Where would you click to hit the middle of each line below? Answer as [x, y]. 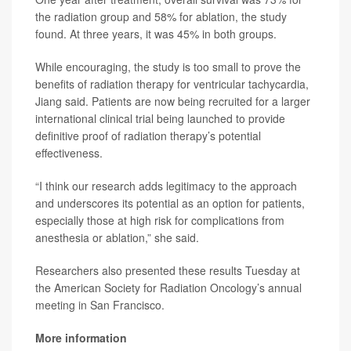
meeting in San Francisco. [100, 304]
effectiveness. [69, 152]
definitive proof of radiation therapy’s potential [148, 135]
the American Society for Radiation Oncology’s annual [168, 287]
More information [81, 337]
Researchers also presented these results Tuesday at [168, 270]
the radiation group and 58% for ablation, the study [161, 16]
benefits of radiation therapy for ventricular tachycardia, [172, 83]
